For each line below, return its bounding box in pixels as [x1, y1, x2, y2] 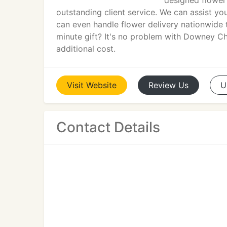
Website [86, 80, 117, 90]
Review [148, 80, 176, 90]
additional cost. [56, 44, 116, 54]
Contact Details [56, 119, 160, 136]
